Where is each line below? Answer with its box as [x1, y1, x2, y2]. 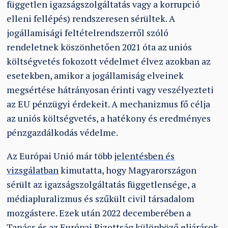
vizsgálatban [7, 164, 59, 176]
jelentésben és [114, 150, 175, 162]
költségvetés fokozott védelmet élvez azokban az [7, 55, 211, 68]
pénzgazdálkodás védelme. [7, 127, 119, 139]
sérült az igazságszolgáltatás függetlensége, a [7, 178, 196, 190]
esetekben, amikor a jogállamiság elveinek [7, 70, 184, 82]
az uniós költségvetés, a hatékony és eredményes [7, 112, 211, 125]
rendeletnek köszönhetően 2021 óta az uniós [7, 41, 192, 53]
